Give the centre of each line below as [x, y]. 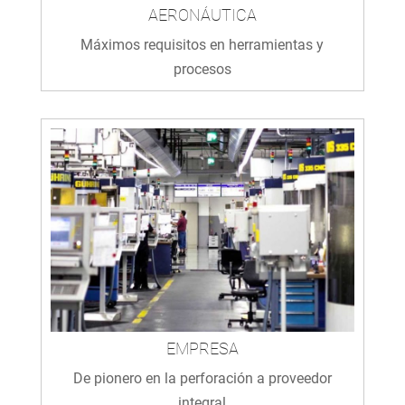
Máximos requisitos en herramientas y [202, 45]
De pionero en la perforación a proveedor [202, 378]
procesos [202, 70]
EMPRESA [202, 348]
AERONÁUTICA [202, 15]
